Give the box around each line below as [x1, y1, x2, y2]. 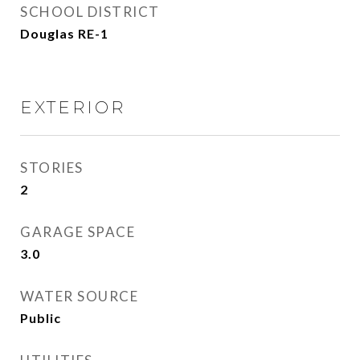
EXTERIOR [20, 97, 125, 117]
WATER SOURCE [20, 288, 138, 305]
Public [20, 310, 61, 325]
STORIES [20, 159, 84, 176]
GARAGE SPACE [20, 223, 135, 240]
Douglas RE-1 [20, 26, 108, 41]
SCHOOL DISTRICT [20, 3, 160, 20]
